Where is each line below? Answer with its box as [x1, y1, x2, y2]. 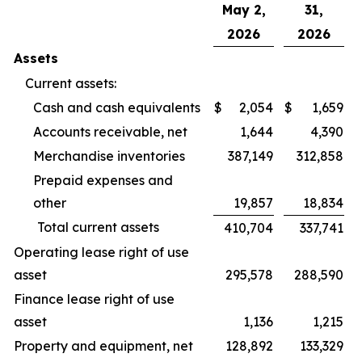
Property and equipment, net [14, 338, 193, 354]
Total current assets [37, 219, 159, 235]
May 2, [221, 2, 266, 18]
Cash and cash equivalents [33, 99, 200, 116]
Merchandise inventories [33, 148, 185, 164]
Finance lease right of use [14, 291, 175, 307]
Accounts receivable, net [33, 124, 187, 140]
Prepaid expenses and [33, 172, 173, 188]
